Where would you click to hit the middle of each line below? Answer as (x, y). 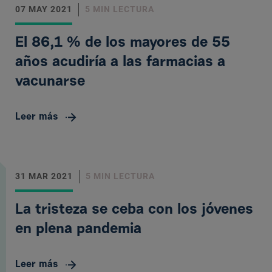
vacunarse (50, 82)
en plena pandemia (78, 229)
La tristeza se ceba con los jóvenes (134, 210)
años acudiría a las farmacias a (120, 63)
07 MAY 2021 (44, 9)
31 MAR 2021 (44, 176)
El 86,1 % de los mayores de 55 (123, 43)
